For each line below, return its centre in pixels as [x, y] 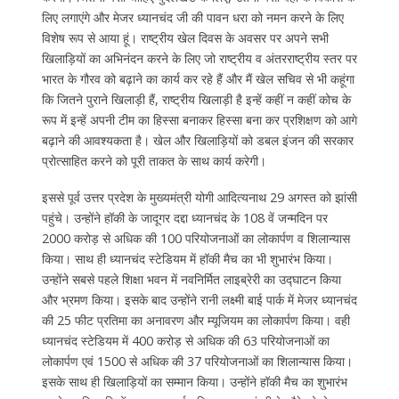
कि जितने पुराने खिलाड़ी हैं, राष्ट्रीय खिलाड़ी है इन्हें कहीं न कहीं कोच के [196, 100]
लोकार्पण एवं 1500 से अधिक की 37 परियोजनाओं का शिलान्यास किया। [197, 361]
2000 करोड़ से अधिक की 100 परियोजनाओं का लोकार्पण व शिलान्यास [195, 238]
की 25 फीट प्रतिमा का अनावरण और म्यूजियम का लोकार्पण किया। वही [195, 320]
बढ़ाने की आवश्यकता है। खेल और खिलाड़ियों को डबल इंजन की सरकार [197, 141]
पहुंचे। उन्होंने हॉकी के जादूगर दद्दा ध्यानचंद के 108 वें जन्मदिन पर [184, 217]
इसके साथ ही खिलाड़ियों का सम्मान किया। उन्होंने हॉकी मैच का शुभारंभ [194, 381]
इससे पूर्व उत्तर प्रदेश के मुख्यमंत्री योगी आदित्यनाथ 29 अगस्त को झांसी [199, 197]
